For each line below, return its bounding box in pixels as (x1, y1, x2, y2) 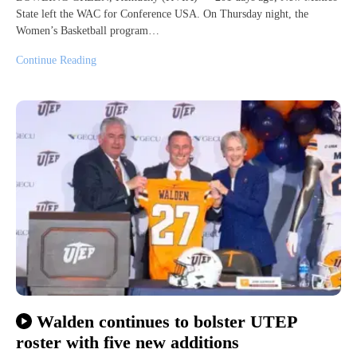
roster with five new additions (16, 332, 239, 353)
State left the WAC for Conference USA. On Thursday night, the (16, 7, 308, 20)
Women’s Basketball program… (16, 24, 159, 37)
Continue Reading (16, 53, 96, 66)
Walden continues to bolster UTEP (36, 311, 296, 331)
